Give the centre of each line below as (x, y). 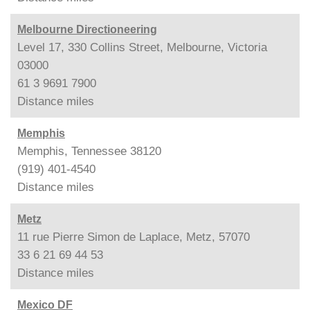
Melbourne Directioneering (87, 29)
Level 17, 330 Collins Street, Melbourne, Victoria (142, 47)
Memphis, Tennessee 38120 (89, 151)
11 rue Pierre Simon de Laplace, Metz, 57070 (134, 237)
